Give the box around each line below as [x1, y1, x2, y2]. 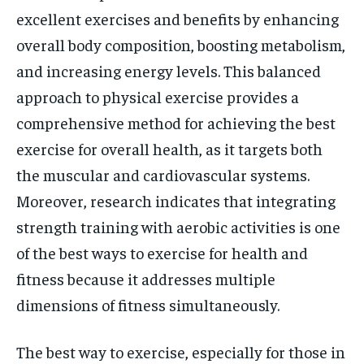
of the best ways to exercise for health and [16, 242, 308, 262]
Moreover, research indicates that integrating [16, 190, 336, 210]
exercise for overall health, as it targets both [16, 138, 323, 158]
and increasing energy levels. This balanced [16, 60, 321, 80]
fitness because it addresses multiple [16, 268, 275, 288]
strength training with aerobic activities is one [16, 216, 340, 236]
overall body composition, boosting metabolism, [16, 34, 345, 54]
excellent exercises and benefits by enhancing [16, 8, 339, 28]
